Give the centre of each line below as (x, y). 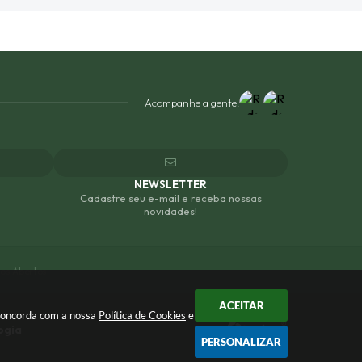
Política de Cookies (142, 315)
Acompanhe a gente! (192, 102)
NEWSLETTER (170, 184)
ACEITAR (241, 305)
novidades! (170, 210)
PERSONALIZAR (241, 342)
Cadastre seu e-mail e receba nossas (170, 198)
